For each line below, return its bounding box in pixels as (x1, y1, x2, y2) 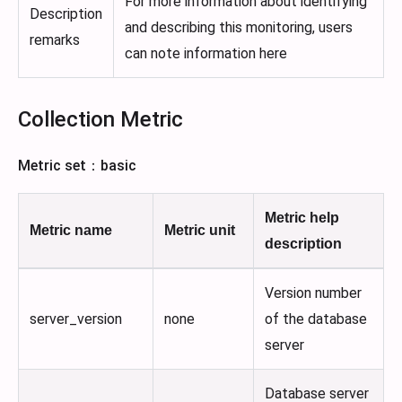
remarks (30, 31, 80, 49)
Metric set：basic (18, 157, 136, 175)
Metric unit (164, 223, 235, 239)
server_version (30, 310, 122, 328)
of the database (265, 310, 367, 328)
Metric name (30, 223, 112, 239)
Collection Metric (18, 107, 183, 133)
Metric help (265, 210, 339, 226)
